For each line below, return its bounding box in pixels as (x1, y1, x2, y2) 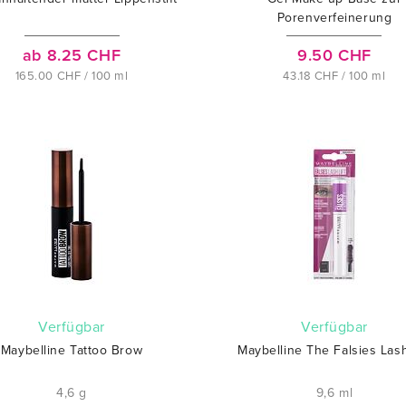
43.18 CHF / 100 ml (283, 69, 386, 83)
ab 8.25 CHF (22, 45, 121, 65)
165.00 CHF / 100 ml (14, 69, 129, 83)
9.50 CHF (297, 45, 372, 65)
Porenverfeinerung (276, 10, 392, 25)
